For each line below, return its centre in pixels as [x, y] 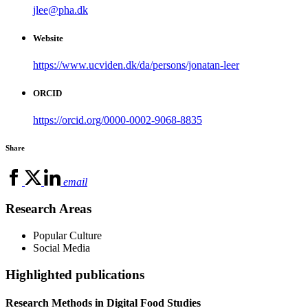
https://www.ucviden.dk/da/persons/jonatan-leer [136, 65]
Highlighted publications [75, 274]
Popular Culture [67, 235]
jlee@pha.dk [60, 10]
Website [48, 38]
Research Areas [48, 209]
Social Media [62, 247]
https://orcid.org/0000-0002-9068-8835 [118, 120]
